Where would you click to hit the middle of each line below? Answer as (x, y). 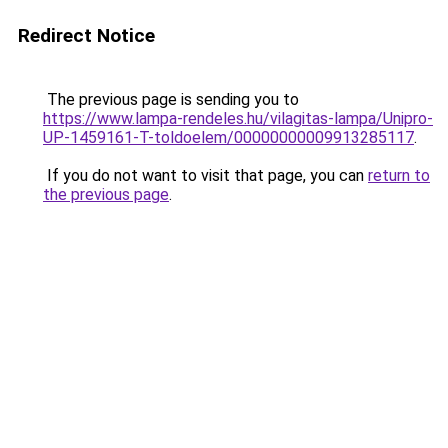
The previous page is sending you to (171, 99)
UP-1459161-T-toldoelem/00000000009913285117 (228, 137)
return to (399, 175)
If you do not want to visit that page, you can (205, 175)
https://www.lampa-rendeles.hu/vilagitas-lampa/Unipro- (238, 118)
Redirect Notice (86, 35)
